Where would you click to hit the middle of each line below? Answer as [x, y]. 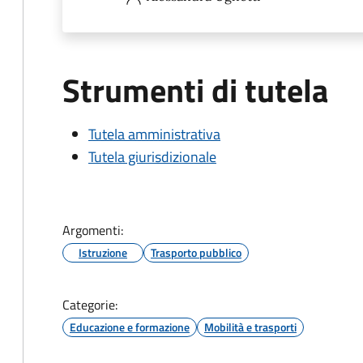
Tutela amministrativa [154, 134]
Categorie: [90, 305]
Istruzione [103, 252]
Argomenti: [93, 230]
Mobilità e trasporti [250, 327]
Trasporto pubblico [196, 252]
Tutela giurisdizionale [152, 157]
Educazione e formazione [130, 327]
